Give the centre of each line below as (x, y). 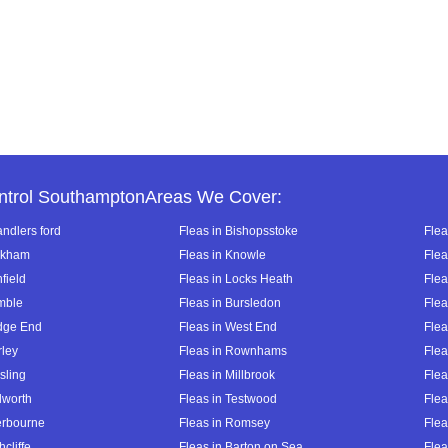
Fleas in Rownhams (233, 350)
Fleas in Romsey (224, 422)
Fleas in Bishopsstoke (238, 230)
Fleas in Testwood (228, 398)
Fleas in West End (228, 326)
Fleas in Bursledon (230, 302)
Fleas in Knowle (222, 254)
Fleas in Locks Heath (236, 278)
